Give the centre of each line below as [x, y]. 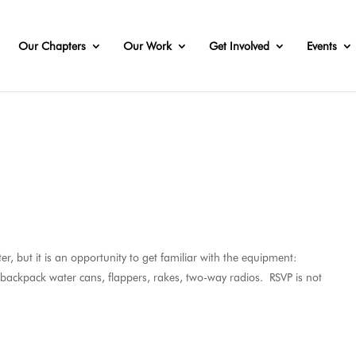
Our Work [147, 46]
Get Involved [239, 46]
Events [322, 46]
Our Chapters [52, 46]
